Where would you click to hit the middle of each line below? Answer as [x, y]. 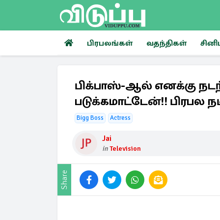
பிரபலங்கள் [110, 43]
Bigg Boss [90, 118]
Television [125, 149]
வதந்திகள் [166, 43]
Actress [120, 118]
